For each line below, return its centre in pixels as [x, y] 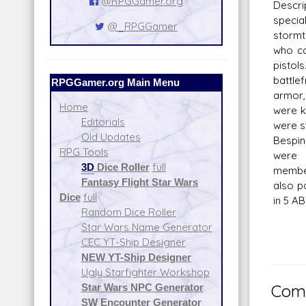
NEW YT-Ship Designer [136, 257]
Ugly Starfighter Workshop [145, 272]
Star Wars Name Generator [147, 227]
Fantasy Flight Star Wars [139, 182]
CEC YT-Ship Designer [133, 242]
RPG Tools [84, 152]
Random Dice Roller [128, 212]
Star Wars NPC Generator [142, 287]
